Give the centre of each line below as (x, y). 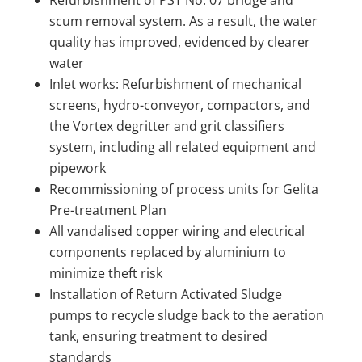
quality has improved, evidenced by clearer (179, 42)
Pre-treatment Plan (107, 210)
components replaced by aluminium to (167, 252)
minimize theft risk (105, 273)
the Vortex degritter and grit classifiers (166, 126)
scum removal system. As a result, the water (183, 21)
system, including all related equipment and (182, 147)
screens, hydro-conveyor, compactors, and (179, 105)
